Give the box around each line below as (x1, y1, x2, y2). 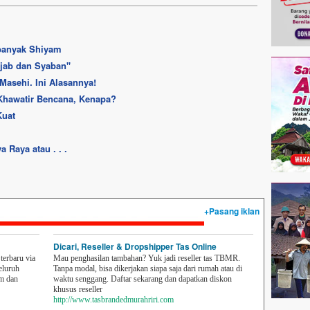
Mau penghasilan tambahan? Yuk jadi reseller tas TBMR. (53, 253, 240, 263)
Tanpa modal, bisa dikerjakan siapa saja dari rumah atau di (53, 264, 242, 273)
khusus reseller (53, 284, 102, 294)
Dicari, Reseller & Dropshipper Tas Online (53, 240, 217, 253)
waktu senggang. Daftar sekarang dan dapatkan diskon (53, 274, 232, 284)
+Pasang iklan (204, 205, 259, 217)
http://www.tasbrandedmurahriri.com (53, 295, 174, 304)
